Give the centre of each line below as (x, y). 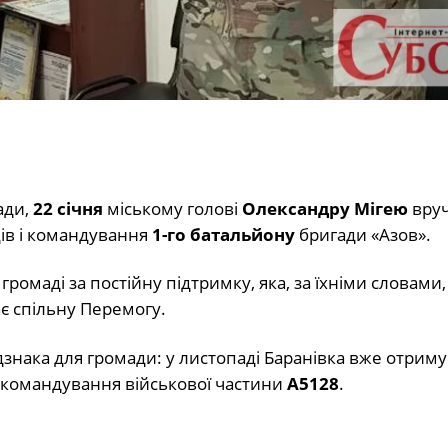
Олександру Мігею (326, 208)
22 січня (67, 208)
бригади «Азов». (362, 234)
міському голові (172, 208)
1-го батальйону (223, 234)
